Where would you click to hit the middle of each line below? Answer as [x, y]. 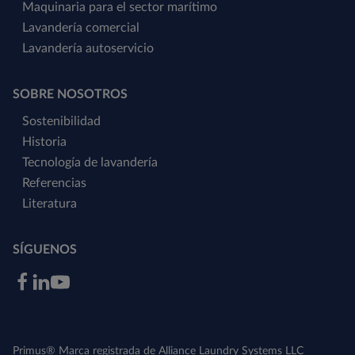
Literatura [50, 203]
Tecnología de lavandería [90, 162]
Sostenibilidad [61, 121]
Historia [44, 141]
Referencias [54, 183]
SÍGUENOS [45, 249]
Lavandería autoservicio [88, 48]
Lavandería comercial [81, 27]
